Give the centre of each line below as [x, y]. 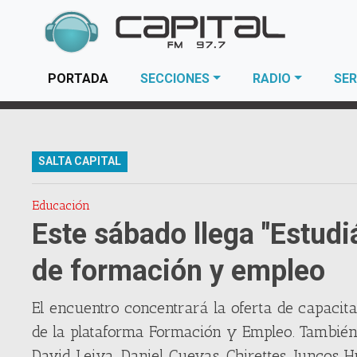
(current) [135, 78]
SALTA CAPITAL [80, 161]
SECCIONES [175, 78]
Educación [61, 205]
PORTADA [78, 78]
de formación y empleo [179, 271]
